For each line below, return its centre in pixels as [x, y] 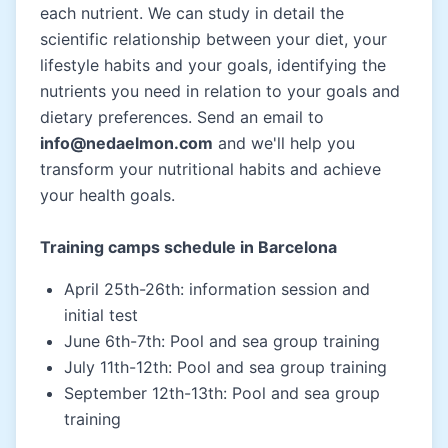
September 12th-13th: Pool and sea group [222, 392]
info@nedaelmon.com [126, 142]
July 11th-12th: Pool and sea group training [225, 366]
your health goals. [107, 194]
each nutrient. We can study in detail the [192, 12]
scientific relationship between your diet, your [213, 38]
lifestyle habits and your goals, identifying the [213, 64]
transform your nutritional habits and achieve [210, 168]
